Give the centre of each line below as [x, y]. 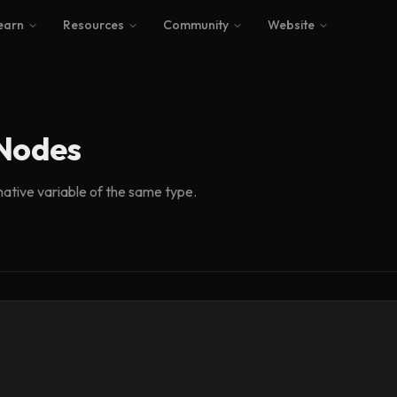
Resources [93, 25]
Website [291, 25]
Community [195, 25]
